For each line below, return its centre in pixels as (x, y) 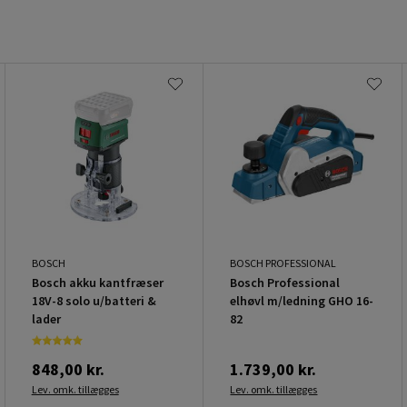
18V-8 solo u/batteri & (94, 300)
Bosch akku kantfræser (97, 282)
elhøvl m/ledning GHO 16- (302, 300)
